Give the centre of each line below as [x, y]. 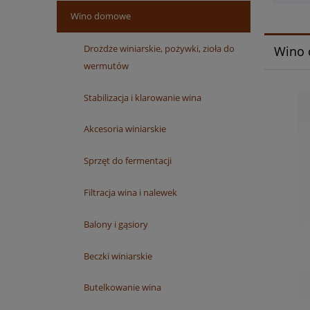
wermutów [106, 65]
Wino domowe [100, 16]
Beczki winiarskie [118, 256]
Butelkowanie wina [122, 288]
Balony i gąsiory [116, 224]
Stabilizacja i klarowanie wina [143, 97]
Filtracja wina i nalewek [130, 193]
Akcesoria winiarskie [125, 129]
